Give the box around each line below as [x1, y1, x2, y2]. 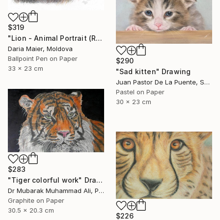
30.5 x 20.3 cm [8, 206, 54, 214]
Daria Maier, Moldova [8, 45, 73, 53]
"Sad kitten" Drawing [116, 67, 191, 76]
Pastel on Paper [116, 88, 165, 96]
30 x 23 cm [116, 98, 151, 106]
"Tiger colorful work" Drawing [96, 175, 103, 184]
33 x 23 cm [8, 64, 43, 73]
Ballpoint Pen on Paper [8, 55, 78, 63]
